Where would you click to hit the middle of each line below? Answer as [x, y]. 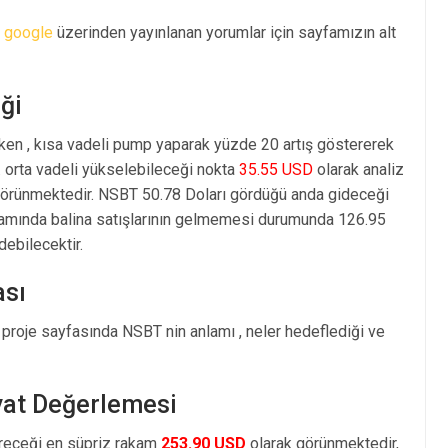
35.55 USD [276, 169]
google [28, 32]
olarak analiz [358, 169]
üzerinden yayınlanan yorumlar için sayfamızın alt [224, 32]
